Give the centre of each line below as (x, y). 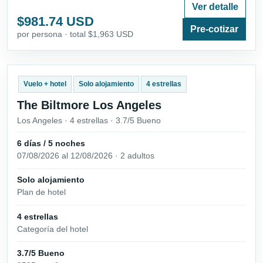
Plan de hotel (41, 192)
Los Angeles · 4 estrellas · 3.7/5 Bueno (89, 121)
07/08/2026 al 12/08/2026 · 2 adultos (86, 156)
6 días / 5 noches (51, 144)
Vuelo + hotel (45, 84)
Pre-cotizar (214, 29)
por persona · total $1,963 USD (75, 34)
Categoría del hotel (53, 229)
